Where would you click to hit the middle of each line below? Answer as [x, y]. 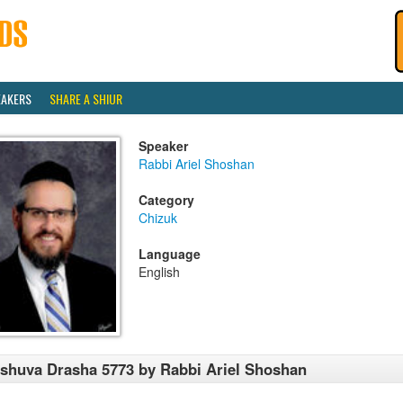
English [159, 272]
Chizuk [158, 218]
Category [166, 200]
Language [170, 254]
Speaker [163, 146]
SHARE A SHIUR [86, 99]
